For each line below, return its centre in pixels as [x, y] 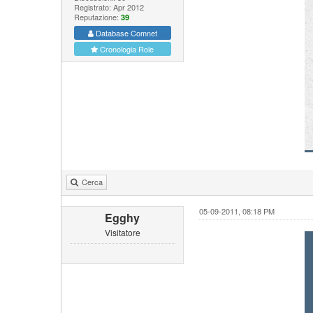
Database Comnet [125, 32]
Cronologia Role [126, 49]
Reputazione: [97, 16]
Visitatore [122, 232]
